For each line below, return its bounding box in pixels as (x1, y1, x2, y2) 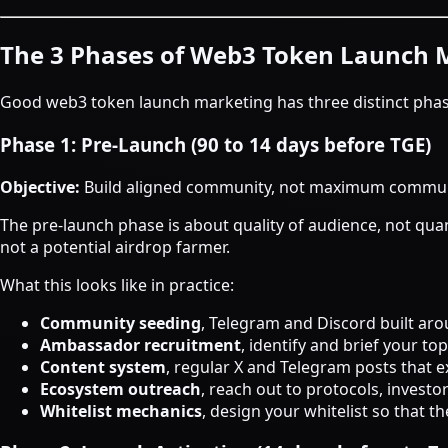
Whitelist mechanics (40, 399, 202, 422)
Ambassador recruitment (40, 333, 241, 356)
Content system (40, 355, 166, 378)
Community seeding (40, 311, 201, 334)
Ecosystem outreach (40, 377, 201, 400)
